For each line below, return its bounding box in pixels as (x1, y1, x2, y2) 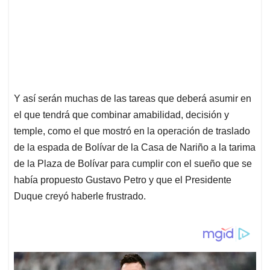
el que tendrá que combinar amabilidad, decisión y (14, 110, 229, 121)
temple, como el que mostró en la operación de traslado (14, 126, 250, 137)
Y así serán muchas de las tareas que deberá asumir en (14, 93, 251, 104)
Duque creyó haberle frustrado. (14, 191, 146, 202)
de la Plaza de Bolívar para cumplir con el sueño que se (14, 159, 252, 169)
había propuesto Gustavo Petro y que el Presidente (14, 175, 231, 186)
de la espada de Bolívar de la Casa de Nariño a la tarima (14, 142, 256, 153)
